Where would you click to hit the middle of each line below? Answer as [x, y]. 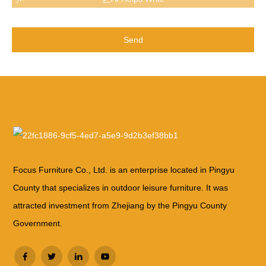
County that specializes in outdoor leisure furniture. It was [121, 187]
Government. [38, 223]
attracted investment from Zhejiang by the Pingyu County [120, 205]
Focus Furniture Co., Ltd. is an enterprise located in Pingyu [124, 170]
